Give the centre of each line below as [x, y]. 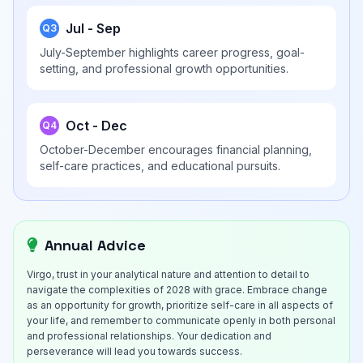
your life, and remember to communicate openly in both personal [181, 320]
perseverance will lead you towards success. [135, 351]
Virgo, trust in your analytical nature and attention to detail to [168, 274]
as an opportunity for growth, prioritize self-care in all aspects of [180, 305]
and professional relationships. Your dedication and [149, 336]
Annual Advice [95, 245]
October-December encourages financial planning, [176, 149]
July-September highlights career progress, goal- [172, 52]
